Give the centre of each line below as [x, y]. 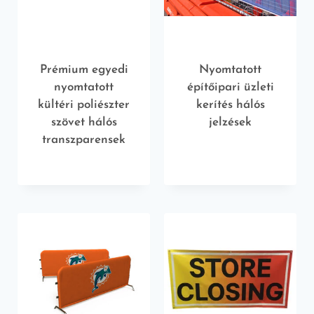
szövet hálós [84, 122]
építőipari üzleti [230, 87]
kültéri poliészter [84, 104]
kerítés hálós [230, 104]
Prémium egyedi [84, 69]
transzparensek [84, 139]
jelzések [230, 122]
